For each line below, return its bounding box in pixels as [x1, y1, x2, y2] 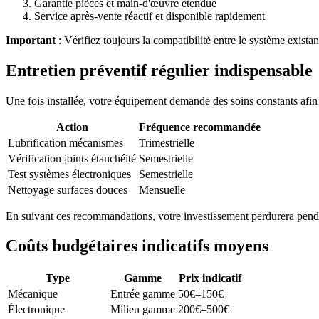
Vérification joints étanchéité [8, 152, 136, 164]
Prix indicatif [178, 272, 241, 285]
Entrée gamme [110, 288, 175, 300]
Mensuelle [139, 183, 185, 196]
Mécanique [8, 288, 58, 300]
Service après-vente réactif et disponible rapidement [34, 9, 265, 22]
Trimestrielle [139, 136, 194, 149]
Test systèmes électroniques [8, 167, 131, 180]
